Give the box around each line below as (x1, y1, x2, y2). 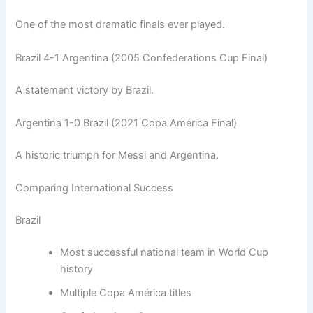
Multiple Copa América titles (60, 286, 192, 299)
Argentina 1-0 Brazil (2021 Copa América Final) (15, 117, 238, 129)
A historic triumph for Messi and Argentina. (15, 148, 219, 161)
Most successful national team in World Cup (60, 245, 269, 259)
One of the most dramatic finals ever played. (15, 18, 226, 31)
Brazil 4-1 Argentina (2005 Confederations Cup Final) (15, 51, 268, 64)
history (60, 262, 94, 275)
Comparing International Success (15, 182, 174, 195)
